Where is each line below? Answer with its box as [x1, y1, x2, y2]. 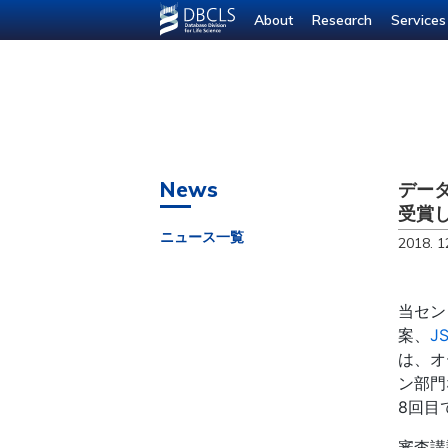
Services [390, 10, 446, 29]
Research [311, 10, 372, 29]
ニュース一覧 [160, 228, 244, 246]
